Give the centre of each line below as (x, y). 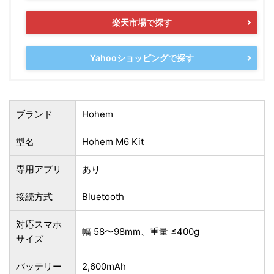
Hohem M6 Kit (113, 141)
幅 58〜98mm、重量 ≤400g (141, 231)
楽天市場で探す (142, 23)
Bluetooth (103, 196)
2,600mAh (104, 266)
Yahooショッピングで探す (142, 58)
